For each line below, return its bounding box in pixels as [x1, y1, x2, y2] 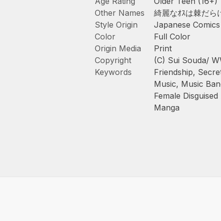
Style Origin [95, 20, 138, 30]
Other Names [95, 8, 145, 18]
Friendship [154, 67, 193, 77]
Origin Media [95, 43, 141, 53]
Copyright [95, 55, 131, 65]
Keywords [95, 67, 132, 77]
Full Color [154, 32, 190, 41]
